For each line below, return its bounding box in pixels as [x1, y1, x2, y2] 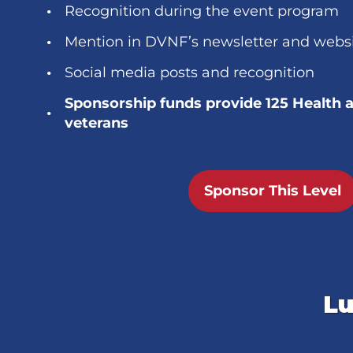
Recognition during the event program [65, 2, 339, 20]
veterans [65, 114, 128, 132]
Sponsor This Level [204, 182, 341, 199]
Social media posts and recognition [65, 64, 314, 81]
